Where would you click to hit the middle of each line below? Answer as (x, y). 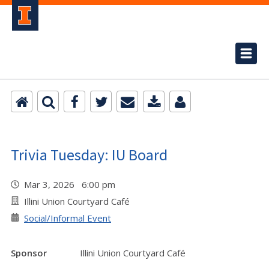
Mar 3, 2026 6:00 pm (72, 184)
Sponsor (29, 253)
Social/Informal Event (68, 218)
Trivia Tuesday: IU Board (89, 155)
